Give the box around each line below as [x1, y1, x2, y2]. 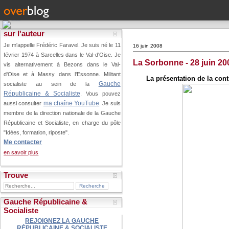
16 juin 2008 [133, 43, 163, 49]
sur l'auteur [4, 29, 45, 38]
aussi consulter [4, 100, 43, 106]
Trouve [4, 171, 29, 179]
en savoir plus [4, 149, 39, 155]
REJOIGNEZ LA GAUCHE [25, 217, 99, 224]
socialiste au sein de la [4, 81, 99, 87]
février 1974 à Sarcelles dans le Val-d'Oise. [4, 52, 114, 58]
